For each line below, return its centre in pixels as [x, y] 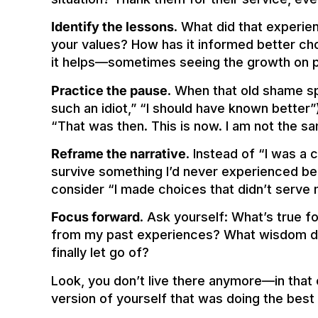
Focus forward [95, 217]
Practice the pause [109, 90]
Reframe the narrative [119, 153]
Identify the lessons [113, 27]
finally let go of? [100, 253]
